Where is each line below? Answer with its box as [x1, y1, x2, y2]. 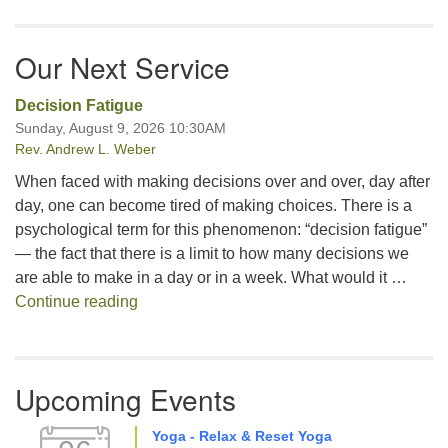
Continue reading [15, 293, 138, 310]
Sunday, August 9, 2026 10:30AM [15, 120, 226, 136]
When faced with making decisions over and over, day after [15, 173, 430, 190]
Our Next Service [15, 47, 230, 87]
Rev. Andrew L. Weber [15, 141, 156, 157]
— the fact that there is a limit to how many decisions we [15, 245, 409, 262]
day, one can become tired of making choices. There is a [15, 197, 412, 214]
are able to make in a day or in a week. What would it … [15, 269, 407, 286]
